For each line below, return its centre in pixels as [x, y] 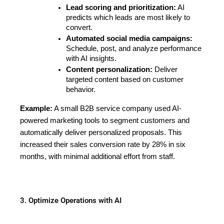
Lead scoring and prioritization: [121, 7]
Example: [36, 108]
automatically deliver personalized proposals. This [101, 132]
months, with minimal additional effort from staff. [97, 156]
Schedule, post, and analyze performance [133, 48]
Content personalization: [109, 69]
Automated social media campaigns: [129, 38]
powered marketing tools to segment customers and [105, 120]
